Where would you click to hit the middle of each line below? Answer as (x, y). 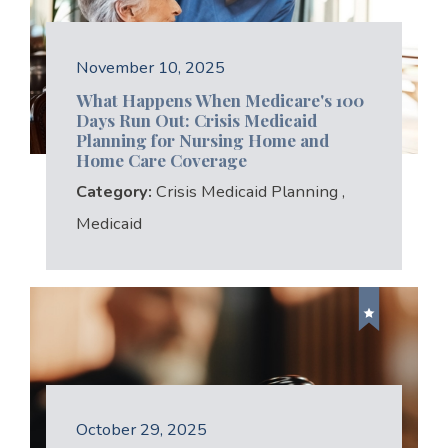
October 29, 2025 (141, 430)
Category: (115, 192)
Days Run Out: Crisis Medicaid (196, 120)
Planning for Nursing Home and (202, 140)
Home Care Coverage (161, 160)
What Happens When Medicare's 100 (219, 100)
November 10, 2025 (150, 67)
